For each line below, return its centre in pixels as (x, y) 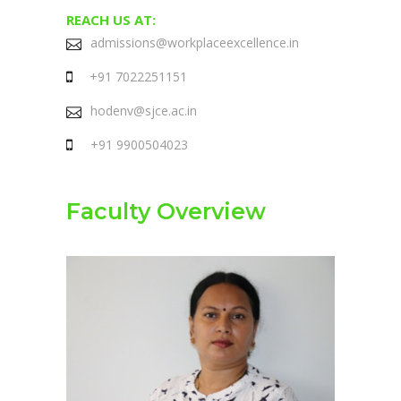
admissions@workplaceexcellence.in (195, 43)
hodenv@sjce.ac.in (144, 111)
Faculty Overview (166, 212)
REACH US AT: (111, 20)
